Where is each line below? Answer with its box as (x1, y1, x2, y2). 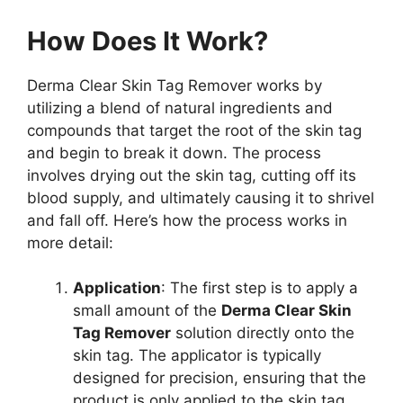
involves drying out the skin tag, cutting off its (27, 166, 356, 184)
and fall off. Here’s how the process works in (27, 210, 347, 229)
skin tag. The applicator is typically (73, 346, 321, 365)
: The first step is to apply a (161, 279, 358, 298)
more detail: (27, 233, 113, 252)
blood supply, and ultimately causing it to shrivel (27, 188, 374, 207)
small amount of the (73, 301, 221, 320)
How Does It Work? (27, 24, 268, 57)
